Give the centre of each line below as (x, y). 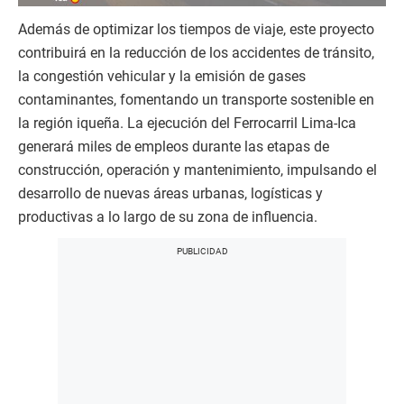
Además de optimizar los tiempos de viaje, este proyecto (196, 30)
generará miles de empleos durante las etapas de (174, 147)
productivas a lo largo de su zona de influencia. (168, 217)
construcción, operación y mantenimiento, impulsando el (197, 170)
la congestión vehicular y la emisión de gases (162, 77)
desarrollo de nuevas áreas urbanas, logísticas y (170, 194)
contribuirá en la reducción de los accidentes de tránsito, (196, 53)
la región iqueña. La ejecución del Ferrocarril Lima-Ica (187, 124)
